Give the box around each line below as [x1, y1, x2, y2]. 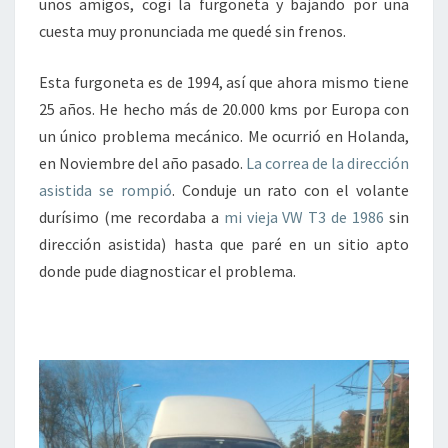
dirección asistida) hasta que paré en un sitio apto [39, 234, 409, 254]
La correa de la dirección [246, 153, 409, 173]
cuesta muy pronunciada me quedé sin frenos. [39, 21, 346, 41]
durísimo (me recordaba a [39, 207, 224, 227]
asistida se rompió [39, 180, 172, 200]
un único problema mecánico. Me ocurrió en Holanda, [39, 126, 409, 146]
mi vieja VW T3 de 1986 [223, 207, 385, 227]
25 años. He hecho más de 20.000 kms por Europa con [39, 99, 409, 119]
